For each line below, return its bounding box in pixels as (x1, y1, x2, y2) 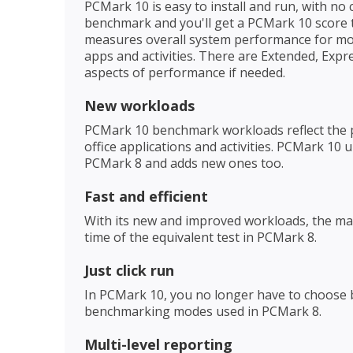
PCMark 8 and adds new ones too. (84, 154, 287, 172)
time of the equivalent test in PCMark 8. (84, 228, 317, 246)
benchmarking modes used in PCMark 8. (84, 302, 321, 320)
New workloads (84, 95, 195, 115)
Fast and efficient (84, 186, 208, 206)
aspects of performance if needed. (84, 63, 285, 81)
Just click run (84, 260, 178, 280)
